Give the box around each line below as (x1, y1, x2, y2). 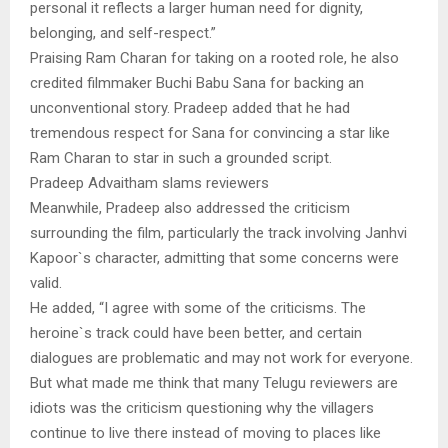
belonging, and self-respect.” (30, 24, 216, 42)
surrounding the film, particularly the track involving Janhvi (30, 224, 407, 242)
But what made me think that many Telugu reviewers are (30, 374, 398, 392)
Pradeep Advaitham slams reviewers (30, 174, 269, 192)
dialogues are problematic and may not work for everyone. (30, 349, 413, 367)
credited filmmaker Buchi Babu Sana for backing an (30, 74, 364, 92)
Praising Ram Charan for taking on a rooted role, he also (30, 49, 399, 67)
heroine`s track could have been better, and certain (30, 324, 362, 342)
